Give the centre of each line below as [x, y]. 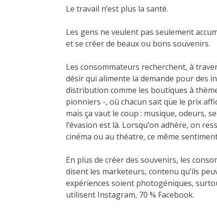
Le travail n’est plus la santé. [117, 9]
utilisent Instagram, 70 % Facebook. [130, 195]
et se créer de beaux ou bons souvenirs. [138, 44]
